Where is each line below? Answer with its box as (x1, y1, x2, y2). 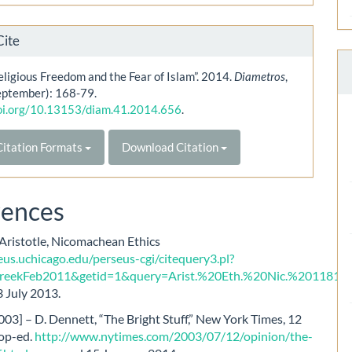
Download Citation (122, 139, 222, 154)
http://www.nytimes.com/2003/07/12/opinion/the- (35, 328, 313, 343)
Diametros (234, 68, 286, 83)
